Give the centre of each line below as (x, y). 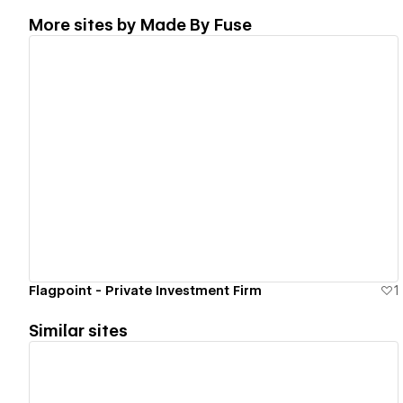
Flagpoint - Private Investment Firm (145, 290)
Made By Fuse (196, 24)
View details (206, 159)
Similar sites (78, 330)
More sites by (85, 24)
